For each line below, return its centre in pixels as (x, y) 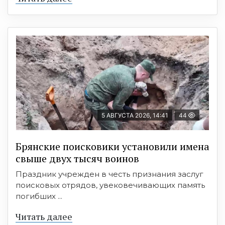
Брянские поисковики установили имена (113, 146)
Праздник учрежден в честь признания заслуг (109, 174)
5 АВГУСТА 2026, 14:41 (135, 115)
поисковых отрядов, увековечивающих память (110, 185)
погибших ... (39, 196)
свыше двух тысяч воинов (77, 158)
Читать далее (44, 216)
